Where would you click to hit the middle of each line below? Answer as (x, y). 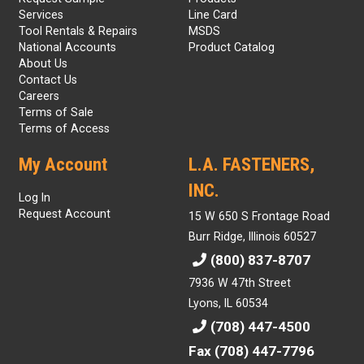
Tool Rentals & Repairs (78, 31)
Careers (39, 96)
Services (41, 15)
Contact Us (48, 80)
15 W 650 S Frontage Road (259, 217)
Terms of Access (64, 129)
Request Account (64, 214)
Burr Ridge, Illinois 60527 (252, 237)
